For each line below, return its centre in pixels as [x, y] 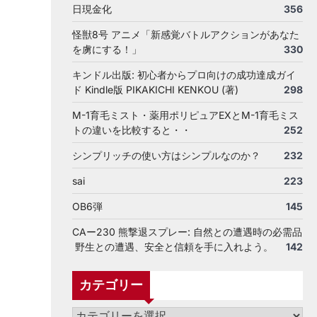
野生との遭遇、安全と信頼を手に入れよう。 [173, 247]
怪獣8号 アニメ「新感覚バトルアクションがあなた [186, 34]
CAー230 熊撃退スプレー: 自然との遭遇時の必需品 [187, 232]
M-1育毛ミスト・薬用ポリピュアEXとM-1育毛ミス [185, 115]
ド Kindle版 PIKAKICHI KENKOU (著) [155, 90]
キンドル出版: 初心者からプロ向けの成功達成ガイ [184, 75]
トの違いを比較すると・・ [132, 130]
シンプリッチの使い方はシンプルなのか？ [166, 155]
